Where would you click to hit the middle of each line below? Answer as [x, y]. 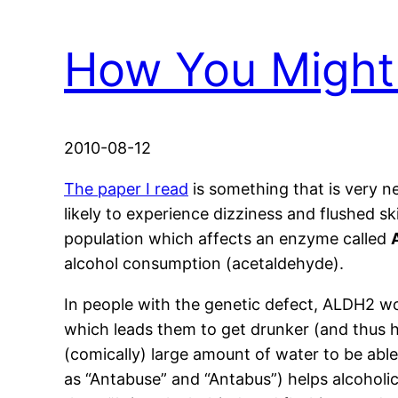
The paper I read [126, 189]
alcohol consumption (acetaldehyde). [204, 264]
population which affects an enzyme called [227, 239]
